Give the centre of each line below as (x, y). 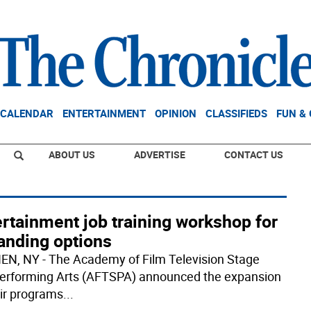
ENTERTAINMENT (104, 113)
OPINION (176, 113)
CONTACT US (254, 154)
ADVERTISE (160, 154)
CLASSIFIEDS (236, 113)
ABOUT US (72, 154)
